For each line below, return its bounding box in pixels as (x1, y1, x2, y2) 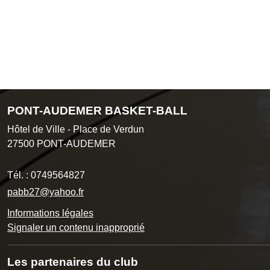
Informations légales (7, 208, 93, 219)
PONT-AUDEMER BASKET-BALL (7, 104, 187, 118)
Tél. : (7, 170, 31, 181)
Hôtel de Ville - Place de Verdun (7, 124, 144, 135)
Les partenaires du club (7, 256, 138, 269)
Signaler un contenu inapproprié (7, 222, 145, 233)
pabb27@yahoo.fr (7, 187, 84, 198)
